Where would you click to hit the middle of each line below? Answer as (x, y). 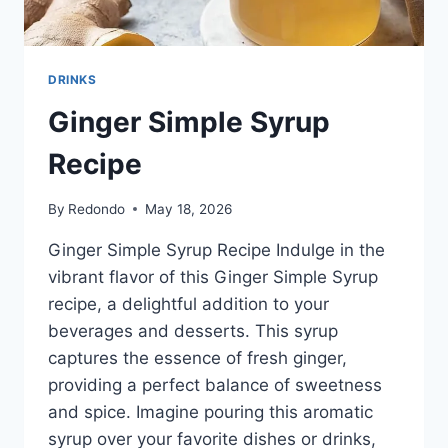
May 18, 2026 (189, 208)
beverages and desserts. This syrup (193, 330)
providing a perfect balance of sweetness (215, 384)
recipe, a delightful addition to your (188, 303)
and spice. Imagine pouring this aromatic (210, 411)
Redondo (97, 208)
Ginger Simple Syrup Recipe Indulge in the (216, 249)
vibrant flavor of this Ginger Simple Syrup (213, 276)
